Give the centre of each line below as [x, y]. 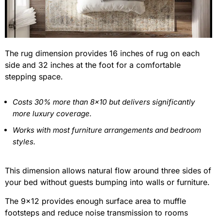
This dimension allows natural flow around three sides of [108, 171]
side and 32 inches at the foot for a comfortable [93, 65]
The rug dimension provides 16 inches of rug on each [102, 53]
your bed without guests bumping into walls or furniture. [107, 182]
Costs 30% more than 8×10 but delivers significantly [104, 102]
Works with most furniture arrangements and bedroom [107, 130]
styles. [24, 142]
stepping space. [34, 76]
